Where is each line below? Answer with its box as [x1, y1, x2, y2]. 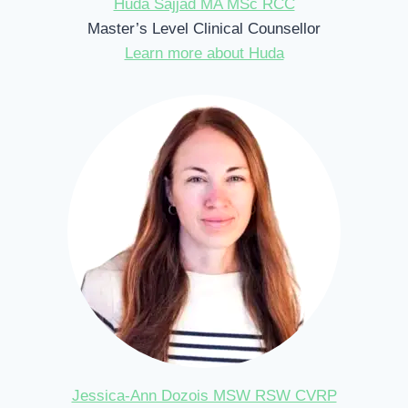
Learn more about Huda [124, 45, 284, 63]
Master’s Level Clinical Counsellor [87, 20, 321, 38]
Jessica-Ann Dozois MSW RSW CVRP [71, 387, 337, 405]
